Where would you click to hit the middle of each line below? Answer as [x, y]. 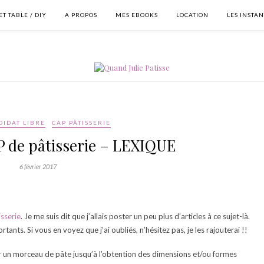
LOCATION [192, 15]
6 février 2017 [38, 166]
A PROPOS [81, 15]
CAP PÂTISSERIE [81, 123]
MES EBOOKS [137, 15]
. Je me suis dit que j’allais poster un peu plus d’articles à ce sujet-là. [135, 216]
